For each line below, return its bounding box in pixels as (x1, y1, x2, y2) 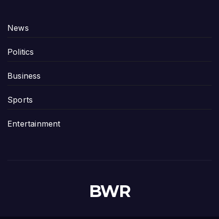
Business (7, 70, 41, 81)
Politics (7, 46, 34, 57)
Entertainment (7, 118, 61, 129)
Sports (7, 94, 33, 105)
